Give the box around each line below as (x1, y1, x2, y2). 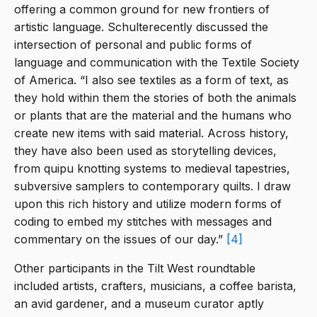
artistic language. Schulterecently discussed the (14, 20, 268, 35)
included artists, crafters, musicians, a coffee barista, (14, 279, 296, 294)
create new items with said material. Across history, (14, 126, 289, 141)
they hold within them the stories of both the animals (14, 91, 296, 105)
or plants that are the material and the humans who (14, 108, 292, 123)
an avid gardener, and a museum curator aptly (14, 296, 264, 311)
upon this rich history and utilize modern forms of (14, 197, 282, 212)
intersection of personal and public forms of (14, 38, 252, 52)
